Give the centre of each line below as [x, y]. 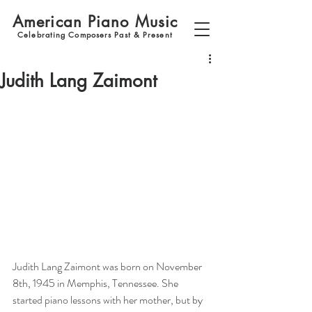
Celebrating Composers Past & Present [95, 34]
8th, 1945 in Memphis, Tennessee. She [96, 283]
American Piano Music [95, 22]
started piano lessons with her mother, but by [109, 300]
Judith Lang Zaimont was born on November [108, 267]
